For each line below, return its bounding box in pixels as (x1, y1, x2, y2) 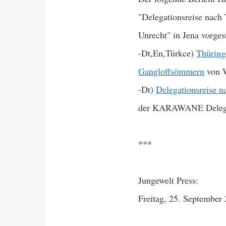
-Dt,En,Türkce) (138, 47, 197, 59)
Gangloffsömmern (138, 65, 205, 77)
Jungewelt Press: (138, 174, 199, 186)
